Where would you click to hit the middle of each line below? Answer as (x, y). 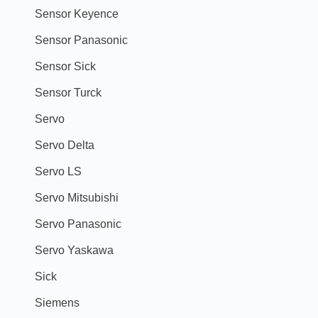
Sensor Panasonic (81, 39)
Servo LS (58, 171)
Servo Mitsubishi (77, 197)
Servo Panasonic (78, 223)
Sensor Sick (65, 66)
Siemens (57, 302)
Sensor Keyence (77, 13)
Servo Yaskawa (74, 250)
